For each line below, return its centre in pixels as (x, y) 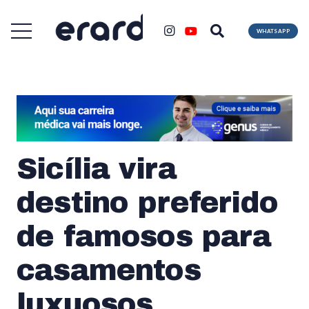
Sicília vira (97, 169)
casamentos (109, 270)
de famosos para (144, 236)
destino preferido (147, 202)
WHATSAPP (273, 31)
